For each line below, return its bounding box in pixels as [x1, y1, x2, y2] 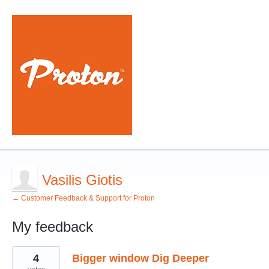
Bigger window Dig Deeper [72, 252, 209, 264]
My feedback [12, 219, 93, 235]
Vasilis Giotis [42, 172, 122, 188]
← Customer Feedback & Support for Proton [12, 194, 155, 202]
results [12, 254, 37, 264]
